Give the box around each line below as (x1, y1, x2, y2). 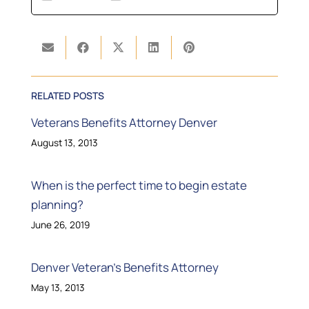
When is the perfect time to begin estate (30, 177, 247, 194)
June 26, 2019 (30, 219, 90, 232)
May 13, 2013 (30, 281, 85, 295)
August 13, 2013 (30, 137, 98, 150)
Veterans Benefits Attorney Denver (30, 114, 217, 131)
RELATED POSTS (30, 89, 104, 103)
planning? (30, 197, 83, 213)
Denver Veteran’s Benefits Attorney (30, 259, 219, 276)
